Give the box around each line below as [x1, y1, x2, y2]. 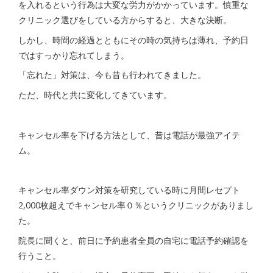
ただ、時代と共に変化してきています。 [18, 89, 172, 101]
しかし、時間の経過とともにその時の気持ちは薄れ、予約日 [18, 34, 249, 46]
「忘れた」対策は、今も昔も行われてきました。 [18, 69, 206, 81]
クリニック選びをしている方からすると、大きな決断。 [18, 13, 232, 26]
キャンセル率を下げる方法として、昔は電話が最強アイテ [18, 129, 240, 141]
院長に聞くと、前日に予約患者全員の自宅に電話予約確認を [18, 234, 249, 246]
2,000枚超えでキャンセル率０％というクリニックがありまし [18, 199, 253, 211]
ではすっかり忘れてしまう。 [18, 49, 129, 61]
